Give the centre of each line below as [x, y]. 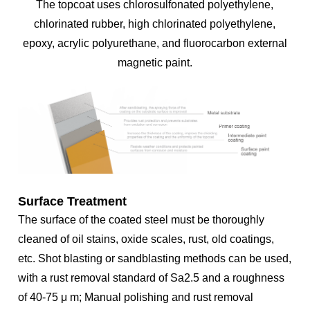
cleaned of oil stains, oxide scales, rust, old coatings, [146, 239]
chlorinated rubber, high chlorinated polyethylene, [155, 24]
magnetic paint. [155, 63]
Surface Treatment [73, 202]
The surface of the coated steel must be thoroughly [142, 220]
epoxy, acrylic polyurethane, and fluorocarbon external [155, 43]
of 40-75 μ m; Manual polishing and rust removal [136, 298]
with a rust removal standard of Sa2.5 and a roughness [152, 278]
